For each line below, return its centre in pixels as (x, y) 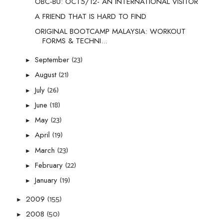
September (53, 60)
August (47, 75)
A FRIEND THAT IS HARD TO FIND (90, 17)
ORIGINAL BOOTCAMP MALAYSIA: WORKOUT (110, 32)
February (50, 165)
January (47, 180)
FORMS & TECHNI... (74, 41)
